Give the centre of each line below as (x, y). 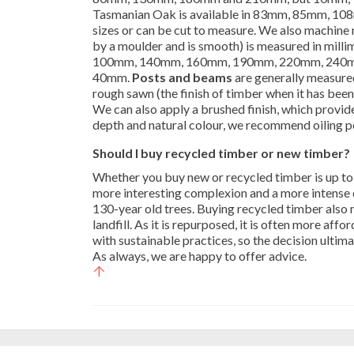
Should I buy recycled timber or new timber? (221, 153)
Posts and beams (182, 77)
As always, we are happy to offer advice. (200, 256)
